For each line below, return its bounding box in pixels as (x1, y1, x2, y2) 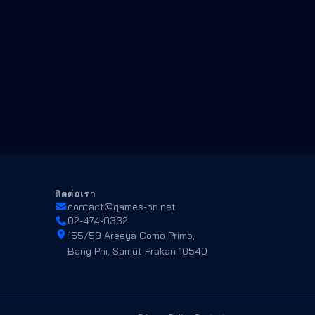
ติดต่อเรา (55, 188, 96, 200)
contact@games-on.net (67, 200, 176, 214)
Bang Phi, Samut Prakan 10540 (67, 245, 207, 258)
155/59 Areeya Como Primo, (67, 229, 195, 243)
